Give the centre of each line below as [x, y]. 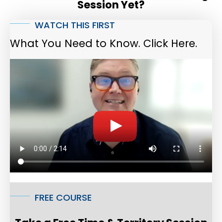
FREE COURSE [63, 198]
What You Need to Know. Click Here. [104, 43]
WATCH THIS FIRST [75, 25]
